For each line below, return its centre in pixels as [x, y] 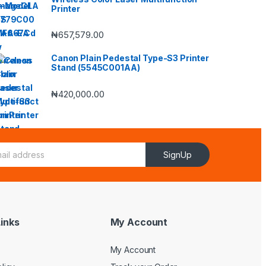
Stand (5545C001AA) [96, 68]
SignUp [178, 155]
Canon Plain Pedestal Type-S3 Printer [130, 58]
